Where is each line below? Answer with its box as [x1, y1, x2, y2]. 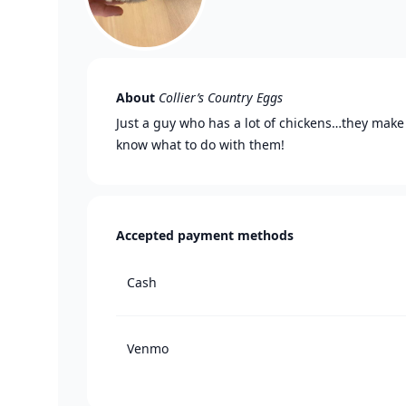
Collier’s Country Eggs [159, 89, 283, 106]
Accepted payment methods [116, 227, 294, 244]
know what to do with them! [116, 136, 285, 153]
